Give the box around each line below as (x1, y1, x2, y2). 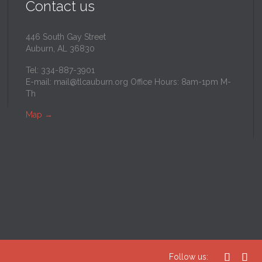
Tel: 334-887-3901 (26, 65, 95, 75)
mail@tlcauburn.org (54, 77, 128, 87)
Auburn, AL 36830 (26, 43, 95, 53)
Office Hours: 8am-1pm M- (128, 77, 231, 87)
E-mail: (26, 77, 54, 87)
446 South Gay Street (26, 32, 106, 42)
